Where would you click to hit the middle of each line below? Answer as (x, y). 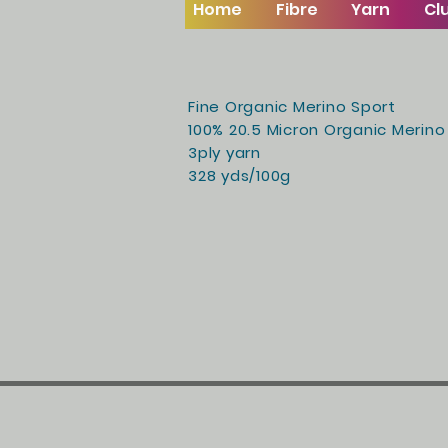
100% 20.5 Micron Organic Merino (317, 129)
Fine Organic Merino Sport (292, 106)
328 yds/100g (239, 175)
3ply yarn (227, 152)
